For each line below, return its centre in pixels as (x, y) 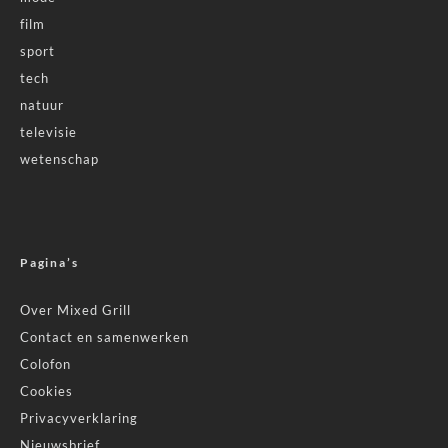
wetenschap (59, 159)
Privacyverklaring (79, 418)
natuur (42, 105)
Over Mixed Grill (75, 310)
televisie (48, 132)
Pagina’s (49, 263)
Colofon (45, 364)
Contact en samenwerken (104, 337)
